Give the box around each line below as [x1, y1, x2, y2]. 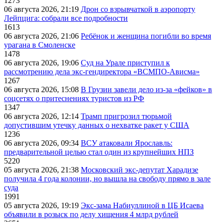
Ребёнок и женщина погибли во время [81, 32, 211, 41]
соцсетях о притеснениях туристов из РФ [4, 94, 144, 103]
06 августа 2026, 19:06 [4, 58, 81, 67]
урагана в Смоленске [4, 41, 75, 50]
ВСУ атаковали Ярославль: [81, 139, 172, 148]
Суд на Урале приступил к [81, 58, 170, 67]
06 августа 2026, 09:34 [4, 139, 81, 148]
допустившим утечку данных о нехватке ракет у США [4, 121, 189, 130]
